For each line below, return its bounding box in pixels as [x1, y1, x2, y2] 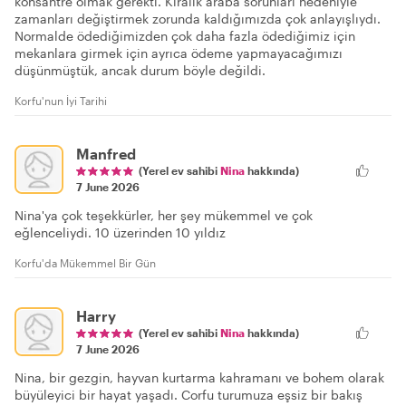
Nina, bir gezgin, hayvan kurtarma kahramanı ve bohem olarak [14, 369, 384, 385]
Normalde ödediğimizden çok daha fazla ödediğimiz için [14, 27, 355, 43]
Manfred [76, 144, 136, 162]
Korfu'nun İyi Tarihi [14, 93, 107, 107]
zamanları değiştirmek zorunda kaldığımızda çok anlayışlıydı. [14, 10, 381, 26]
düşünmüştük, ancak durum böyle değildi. [14, 62, 266, 78]
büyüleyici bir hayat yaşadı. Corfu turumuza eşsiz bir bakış [14, 386, 362, 402]
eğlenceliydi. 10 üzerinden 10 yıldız [14, 224, 226, 240]
